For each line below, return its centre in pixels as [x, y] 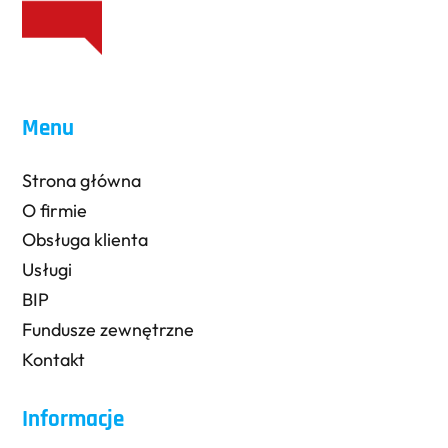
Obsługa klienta [85, 240]
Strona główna [82, 180]
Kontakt [54, 359]
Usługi [47, 270]
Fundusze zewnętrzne [108, 330]
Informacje [73, 420]
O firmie [55, 210]
